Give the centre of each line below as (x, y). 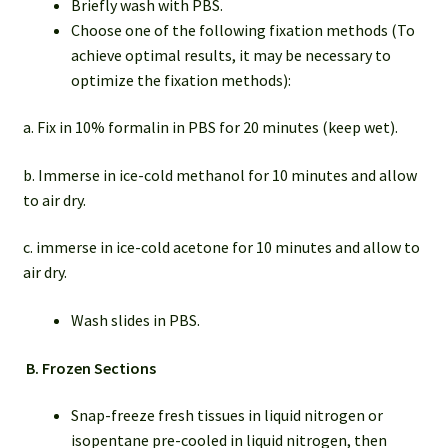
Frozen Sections (98, 367)
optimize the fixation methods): (180, 79)
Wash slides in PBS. (135, 320)
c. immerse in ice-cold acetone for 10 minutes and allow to (221, 247)
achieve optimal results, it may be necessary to (230, 54)
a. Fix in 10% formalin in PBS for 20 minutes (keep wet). (210, 127)
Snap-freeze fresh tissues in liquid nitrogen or (226, 415)
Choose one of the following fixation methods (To (242, 29)
